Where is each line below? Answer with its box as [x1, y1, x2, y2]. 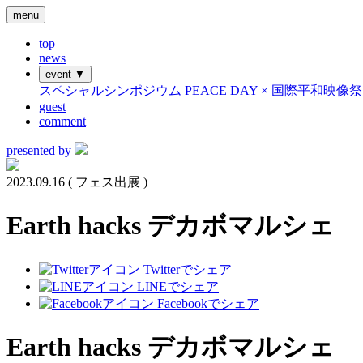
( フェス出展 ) [68, 175, 147, 189]
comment [39, 114, 86, 128]
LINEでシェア [137, 279, 219, 293]
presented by [6, 143, 71, 157]
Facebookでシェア [157, 296, 259, 310]
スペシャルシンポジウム [39, 83, 181, 97]
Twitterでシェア [143, 262, 232, 276]
